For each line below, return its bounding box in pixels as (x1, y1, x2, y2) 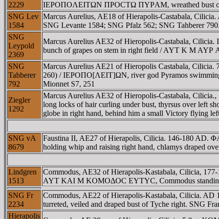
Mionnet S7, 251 (43, 80, 95, 88)
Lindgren (8, 168, 37, 176)
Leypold (8, 42, 34, 50)
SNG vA (8, 134, 36, 142)
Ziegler (8, 96, 30, 104)
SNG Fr (8, 191, 33, 199)
